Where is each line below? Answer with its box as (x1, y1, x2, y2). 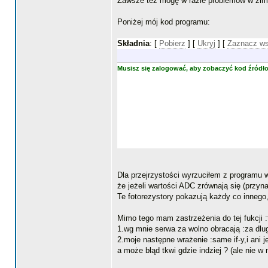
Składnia (117, 39, 150, 48)
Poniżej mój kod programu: (117, 17, 210, 26)
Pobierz (159, 39, 185, 48)
